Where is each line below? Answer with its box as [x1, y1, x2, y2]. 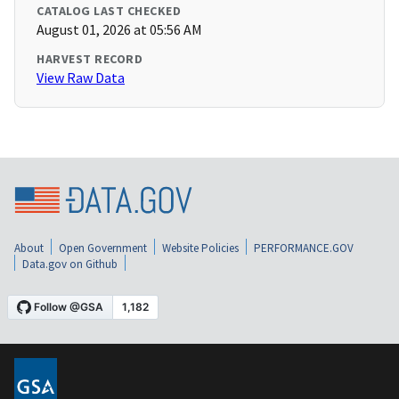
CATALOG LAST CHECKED [37, 3, 181, 20]
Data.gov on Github [22, 256, 118, 272]
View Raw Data [37, 69, 125, 87]
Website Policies [162, 240, 239, 256]
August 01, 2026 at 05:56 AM [37, 20, 202, 39]
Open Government [59, 240, 147, 256]
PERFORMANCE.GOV [254, 240, 354, 256]
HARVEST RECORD [37, 51, 142, 68]
